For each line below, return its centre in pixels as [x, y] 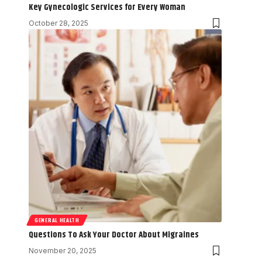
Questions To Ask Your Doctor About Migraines [114, 235]
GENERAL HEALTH [57, 220]
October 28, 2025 [58, 23]
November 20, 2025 [63, 251]
